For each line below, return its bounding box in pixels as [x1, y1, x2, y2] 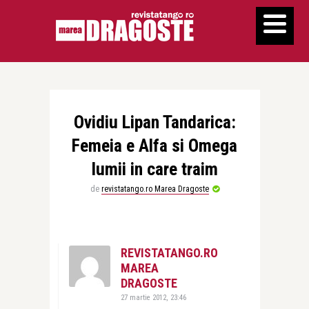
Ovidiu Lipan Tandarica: [73, 112, 236, 132]
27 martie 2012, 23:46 [121, 293, 186, 302]
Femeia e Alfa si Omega [72, 135, 237, 156]
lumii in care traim [91, 159, 218, 179]
